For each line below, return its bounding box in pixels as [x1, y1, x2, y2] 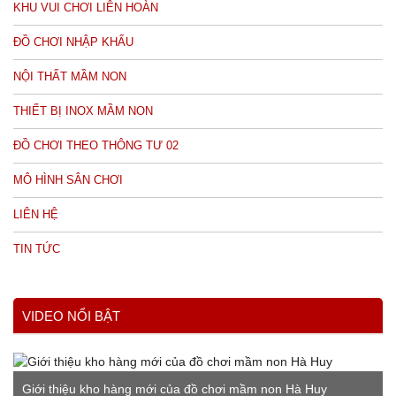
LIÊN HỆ [13, 208, 58, 221]
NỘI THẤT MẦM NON [13, 70, 126, 83]
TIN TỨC [13, 242, 60, 255]
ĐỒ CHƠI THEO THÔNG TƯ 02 [13, 139, 179, 152]
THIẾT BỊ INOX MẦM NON [13, 104, 153, 118]
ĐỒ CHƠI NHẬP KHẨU [13, 35, 133, 49]
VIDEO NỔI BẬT [22, 308, 120, 324]
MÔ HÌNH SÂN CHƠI [13, 173, 123, 187]
